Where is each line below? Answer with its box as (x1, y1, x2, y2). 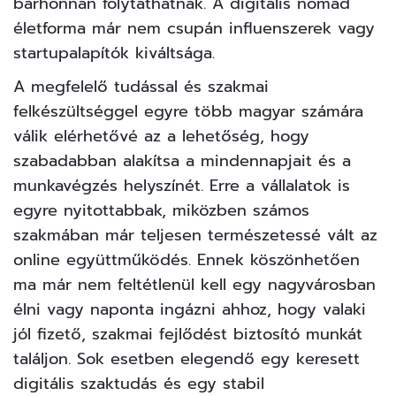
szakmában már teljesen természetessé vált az (13, 222, 377, 247)
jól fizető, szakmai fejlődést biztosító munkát (13, 321, 362, 346)
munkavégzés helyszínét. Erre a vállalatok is (13, 172, 350, 198)
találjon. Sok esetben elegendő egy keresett (13, 346, 360, 371)
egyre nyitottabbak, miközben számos (13, 197, 309, 223)
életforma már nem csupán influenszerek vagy (13, 15, 375, 41)
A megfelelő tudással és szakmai (13, 73, 269, 99)
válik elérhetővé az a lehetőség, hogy (13, 123, 309, 148)
